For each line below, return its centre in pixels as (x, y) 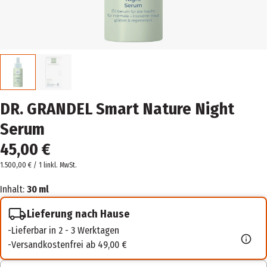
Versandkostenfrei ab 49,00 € (69, 245)
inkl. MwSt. (61, 165)
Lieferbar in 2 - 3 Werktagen (65, 230)
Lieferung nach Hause (78, 214)
